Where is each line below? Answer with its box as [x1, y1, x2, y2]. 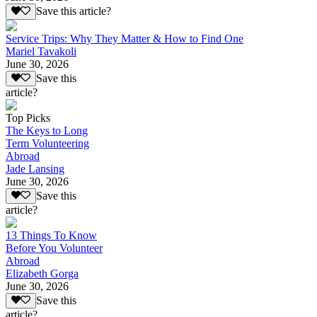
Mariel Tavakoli [6, 45, 76, 57]
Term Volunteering [6, 137, 89, 149]
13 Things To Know [6, 229, 97, 242]
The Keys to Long [6, 124, 88, 137]
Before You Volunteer [6, 242, 103, 255]
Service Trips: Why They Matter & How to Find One [6, 32, 243, 45]
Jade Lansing [6, 162, 64, 175]
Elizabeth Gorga [6, 267, 79, 280]
